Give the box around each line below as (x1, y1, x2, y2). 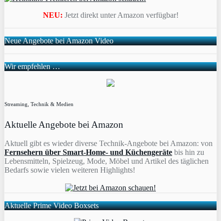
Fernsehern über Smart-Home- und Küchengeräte (4, 148, 172, 157)
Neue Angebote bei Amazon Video (4, 36, 113, 45)
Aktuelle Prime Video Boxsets (4, 201, 99, 210)
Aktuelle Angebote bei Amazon (4, 119, 123, 130)
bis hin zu (172, 148, 204, 157)
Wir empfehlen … (4, 62, 60, 71)
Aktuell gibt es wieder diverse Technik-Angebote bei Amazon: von (4, 139, 213, 148)
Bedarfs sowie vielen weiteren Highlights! (4, 166, 135, 175)
